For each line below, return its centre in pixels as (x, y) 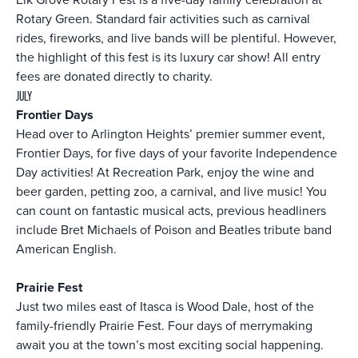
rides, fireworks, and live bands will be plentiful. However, (176, 38)
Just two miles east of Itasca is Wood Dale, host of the (165, 307)
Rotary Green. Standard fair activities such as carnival (163, 19)
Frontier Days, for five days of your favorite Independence (177, 153)
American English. (68, 249)
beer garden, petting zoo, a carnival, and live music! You (171, 192)
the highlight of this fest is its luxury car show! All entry (168, 58)
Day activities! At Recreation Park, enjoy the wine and (165, 173)
